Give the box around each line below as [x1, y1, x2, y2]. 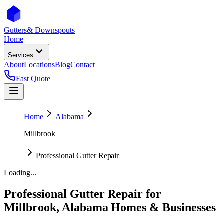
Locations [24, 60, 55, 69]
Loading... [4, 168, 36, 177]
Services [8, 51, 33, 59]
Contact [70, 60, 95, 69]
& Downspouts [27, 26, 75, 34]
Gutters [4, 26, 27, 34]
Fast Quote [16, 74, 50, 83]
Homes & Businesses [108, 200, 216, 214]
